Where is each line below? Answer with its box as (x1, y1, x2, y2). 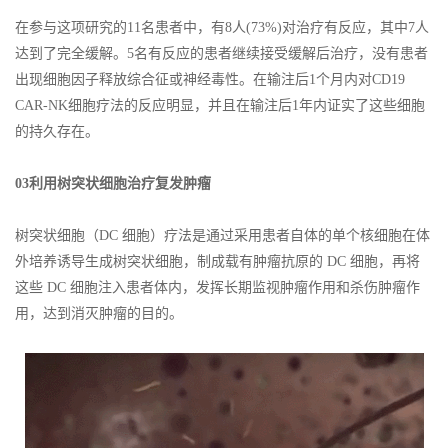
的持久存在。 (15, 124, 99, 140)
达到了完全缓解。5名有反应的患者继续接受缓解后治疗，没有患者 (15, 46, 428, 62)
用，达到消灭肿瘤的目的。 (15, 306, 183, 322)
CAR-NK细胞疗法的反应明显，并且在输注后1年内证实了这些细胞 (15, 98, 425, 114)
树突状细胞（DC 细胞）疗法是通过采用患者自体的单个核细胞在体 (15, 228, 430, 244)
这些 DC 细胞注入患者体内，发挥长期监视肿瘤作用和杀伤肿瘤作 (15, 280, 420, 296)
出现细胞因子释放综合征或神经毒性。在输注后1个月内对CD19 (15, 72, 405, 88)
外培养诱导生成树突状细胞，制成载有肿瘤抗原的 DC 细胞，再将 (15, 254, 420, 270)
